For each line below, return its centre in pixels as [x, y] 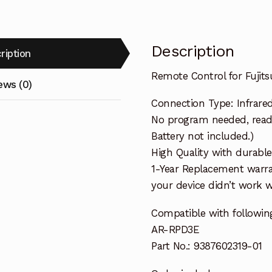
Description [193, 51]
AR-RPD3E [175, 230]
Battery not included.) [202, 136]
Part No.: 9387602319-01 [207, 246]
